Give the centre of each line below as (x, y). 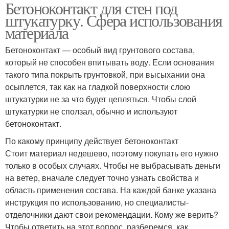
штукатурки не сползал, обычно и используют (91, 111)
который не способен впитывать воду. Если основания (110, 62)
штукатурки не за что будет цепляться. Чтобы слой (101, 99)
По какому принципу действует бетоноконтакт (92, 141)
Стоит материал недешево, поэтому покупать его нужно (112, 153)
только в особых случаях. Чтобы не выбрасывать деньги (113, 165)
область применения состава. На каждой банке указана (111, 190)
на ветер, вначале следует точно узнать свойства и (102, 178)
